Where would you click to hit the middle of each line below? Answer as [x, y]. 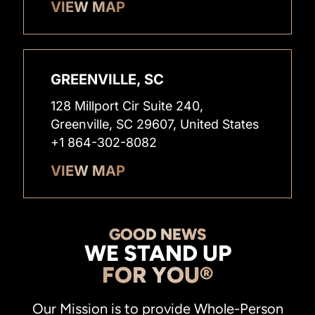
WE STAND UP [157, 253]
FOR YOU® [157, 275]
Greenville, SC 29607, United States [155, 124]
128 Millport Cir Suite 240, [127, 105]
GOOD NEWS [157, 235]
